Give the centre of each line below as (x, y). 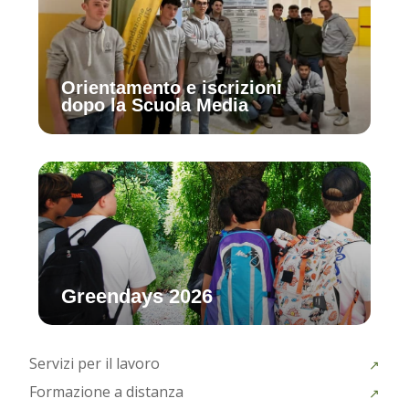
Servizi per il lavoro (95, 364)
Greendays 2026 (137, 297)
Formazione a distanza (107, 392)
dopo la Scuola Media (155, 105)
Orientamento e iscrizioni (172, 88)
